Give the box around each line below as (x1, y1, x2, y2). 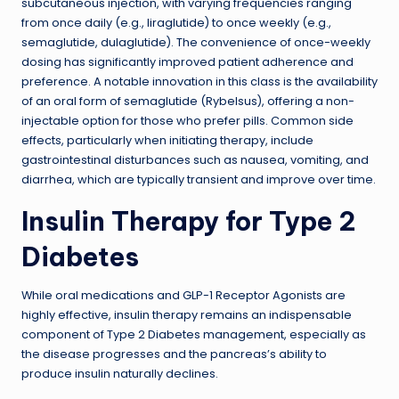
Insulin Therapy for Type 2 (21, 204, 356, 238)
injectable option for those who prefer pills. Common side (21, 112, 354, 128)
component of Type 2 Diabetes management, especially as (21, 326, 366, 342)
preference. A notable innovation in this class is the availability (21, 73, 378, 89)
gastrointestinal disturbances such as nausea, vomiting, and (21, 151, 369, 167)
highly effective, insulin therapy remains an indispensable (21, 306, 352, 322)
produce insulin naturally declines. (21, 365, 218, 381)
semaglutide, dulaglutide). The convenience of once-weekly (21, 34, 370, 50)
